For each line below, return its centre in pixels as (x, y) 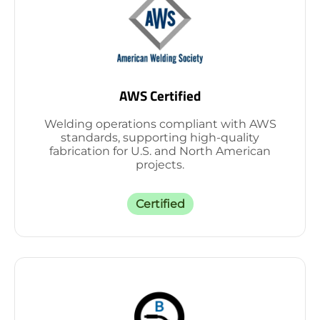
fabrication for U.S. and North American (160, 151)
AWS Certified (160, 95)
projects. (160, 164)
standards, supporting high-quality (160, 137)
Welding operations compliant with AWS (160, 124)
